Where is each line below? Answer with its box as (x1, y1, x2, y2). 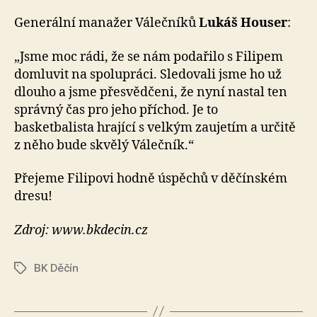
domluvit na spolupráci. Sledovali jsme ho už (14, 66, 282, 83)
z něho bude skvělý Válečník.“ (14, 137, 194, 154)
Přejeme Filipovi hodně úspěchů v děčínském (14, 171, 287, 187)
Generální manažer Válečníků (14, 15, 199, 31)
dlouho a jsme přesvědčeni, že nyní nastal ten (14, 83, 287, 100)
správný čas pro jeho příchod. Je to (14, 101, 218, 118)
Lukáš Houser (199, 15, 287, 31)
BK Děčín (34, 260, 79, 275)
